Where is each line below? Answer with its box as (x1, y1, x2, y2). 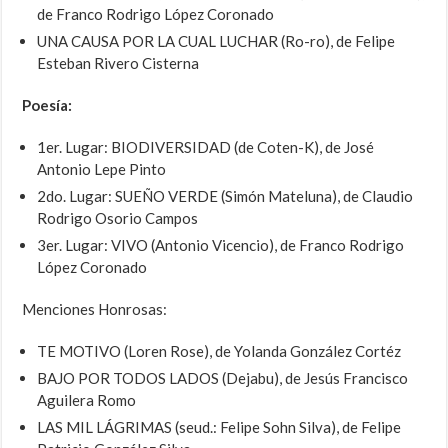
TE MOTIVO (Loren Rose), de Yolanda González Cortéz (37, 342, 402, 361)
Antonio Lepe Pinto (37, 160, 167, 179)
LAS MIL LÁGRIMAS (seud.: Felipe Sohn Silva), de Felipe (37, 418, 402, 437)
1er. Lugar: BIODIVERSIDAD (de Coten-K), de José (37, 138, 375, 157)
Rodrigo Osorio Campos (37, 209, 199, 228)
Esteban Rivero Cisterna (37, 54, 200, 73)
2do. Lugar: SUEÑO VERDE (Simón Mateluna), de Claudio (37, 187, 414, 206)
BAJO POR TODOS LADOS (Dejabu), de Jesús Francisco (37, 369, 409, 388)
